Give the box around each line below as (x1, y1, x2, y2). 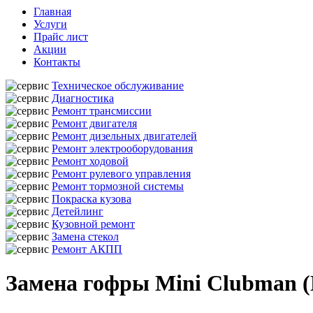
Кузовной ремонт (52, 218, 135, 230)
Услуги (34, 18, 67, 30)
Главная (34, 6, 71, 17)
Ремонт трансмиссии (52, 105, 152, 117)
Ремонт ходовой (52, 155, 129, 167)
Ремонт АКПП (52, 243, 122, 255)
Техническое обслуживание (52, 80, 184, 92)
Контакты (34, 56, 80, 68)
